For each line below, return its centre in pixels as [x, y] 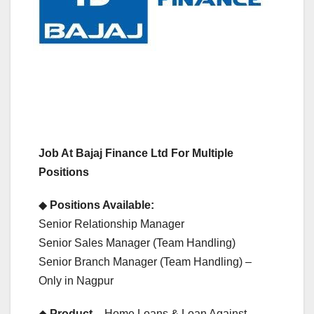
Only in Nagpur [76, 280]
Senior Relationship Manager [111, 224]
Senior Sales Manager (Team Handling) [137, 243]
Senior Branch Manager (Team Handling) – [145, 261]
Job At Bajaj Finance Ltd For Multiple [136, 153]
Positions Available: [102, 205]
